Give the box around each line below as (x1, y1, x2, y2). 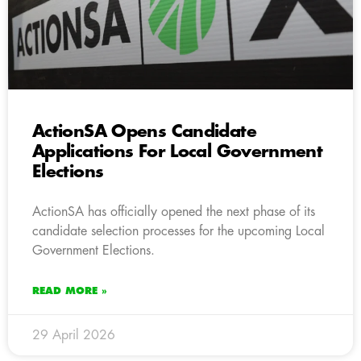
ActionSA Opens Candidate (32, 122, 256, 140)
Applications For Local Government (32, 143, 323, 160)
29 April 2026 (32, 328, 115, 342)
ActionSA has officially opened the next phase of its (32, 205, 315, 218)
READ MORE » (32, 285, 107, 296)
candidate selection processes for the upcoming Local (32, 224, 325, 238)
